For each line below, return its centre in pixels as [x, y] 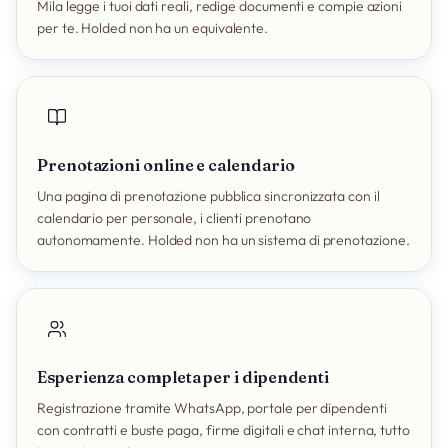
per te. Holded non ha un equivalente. [153, 28]
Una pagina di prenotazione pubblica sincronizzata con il [208, 196]
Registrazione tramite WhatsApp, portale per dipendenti [212, 408]
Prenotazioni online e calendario [166, 165]
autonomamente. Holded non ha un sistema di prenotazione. [223, 240]
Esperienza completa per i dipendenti [183, 377]
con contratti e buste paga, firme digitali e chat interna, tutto [223, 430]
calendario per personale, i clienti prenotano [174, 218]
